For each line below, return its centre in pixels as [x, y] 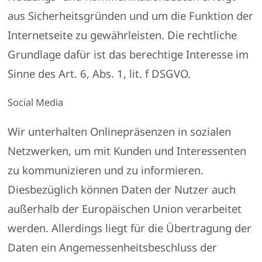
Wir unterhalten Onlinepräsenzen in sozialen [120, 132]
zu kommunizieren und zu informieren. [106, 170]
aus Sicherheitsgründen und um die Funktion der [131, 15]
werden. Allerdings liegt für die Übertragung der [130, 228]
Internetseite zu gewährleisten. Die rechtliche [123, 35]
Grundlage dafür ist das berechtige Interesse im [128, 54]
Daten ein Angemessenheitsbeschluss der [113, 247]
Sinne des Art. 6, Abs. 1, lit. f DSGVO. [99, 73]
